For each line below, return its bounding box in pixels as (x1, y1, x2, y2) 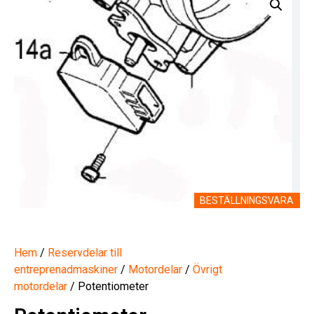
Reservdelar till (48, 245, 122, 259)
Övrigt (193, 262, 222, 276)
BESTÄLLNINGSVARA (200, 194, 294, 206)
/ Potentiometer (67, 279, 149, 293)
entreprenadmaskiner (14, 262, 118, 276)
